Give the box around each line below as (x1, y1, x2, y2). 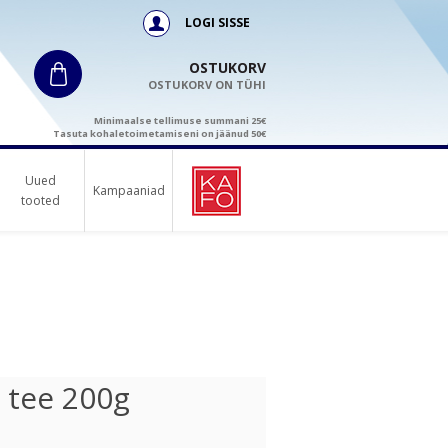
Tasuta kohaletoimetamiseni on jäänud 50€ (53, 127, 266, 140)
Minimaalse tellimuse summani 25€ (94, 114, 266, 127)
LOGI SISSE (182, 14, 250, 31)
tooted (21, 192, 61, 209)
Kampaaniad (92, 182, 165, 199)
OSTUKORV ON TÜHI (148, 77, 266, 92)
